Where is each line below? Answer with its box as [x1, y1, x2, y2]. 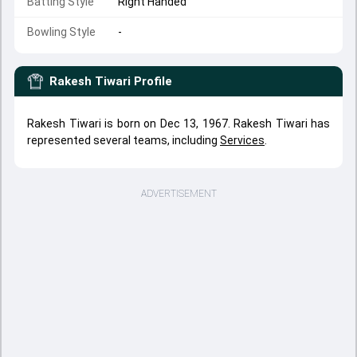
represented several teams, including [27, 134, 220, 147]
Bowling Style [27, 25, 96, 38]
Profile [134, 74, 172, 88]
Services [220, 134, 265, 147]
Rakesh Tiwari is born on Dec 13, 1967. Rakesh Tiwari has [27, 117, 330, 130]
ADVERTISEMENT [140, 188, 217, 199]
